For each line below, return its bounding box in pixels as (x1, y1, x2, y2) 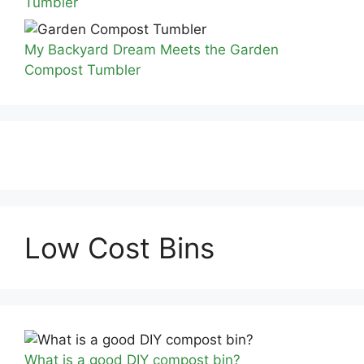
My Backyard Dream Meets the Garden (24, 41, 279, 58)
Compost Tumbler (24, 62, 141, 78)
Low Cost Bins (24, 231, 214, 265)
